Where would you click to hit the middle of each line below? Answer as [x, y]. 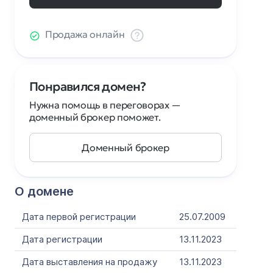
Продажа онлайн [85, 34]
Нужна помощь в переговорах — [105, 105]
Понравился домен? [88, 87]
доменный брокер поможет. [95, 117]
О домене [44, 191]
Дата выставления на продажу [90, 262]
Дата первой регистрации [79, 217]
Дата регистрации [62, 239]
